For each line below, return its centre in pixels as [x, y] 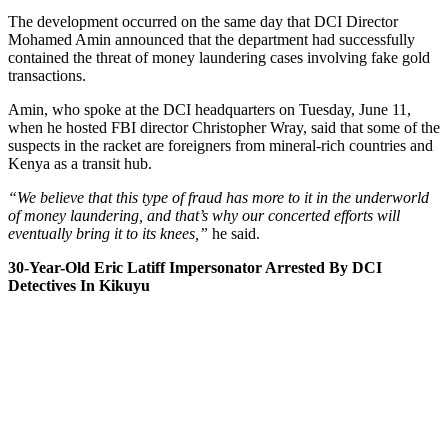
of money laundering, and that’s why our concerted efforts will [204, 215]
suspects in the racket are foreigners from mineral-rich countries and [220, 145]
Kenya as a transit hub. [80, 163]
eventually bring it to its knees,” [108, 233]
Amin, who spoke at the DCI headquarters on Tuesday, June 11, [209, 109]
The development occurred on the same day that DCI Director [203, 21]
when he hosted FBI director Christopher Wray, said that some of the [224, 127]
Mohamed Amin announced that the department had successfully [211, 39]
